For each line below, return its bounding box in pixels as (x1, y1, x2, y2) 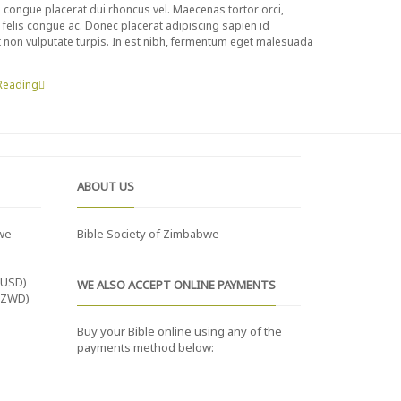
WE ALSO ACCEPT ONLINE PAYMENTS (77, 276, 276, 293)
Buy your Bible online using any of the (77, 323, 282, 340)
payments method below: (77, 339, 214, 356)
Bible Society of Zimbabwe (77, 225, 219, 242)
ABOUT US (77, 178, 134, 195)
